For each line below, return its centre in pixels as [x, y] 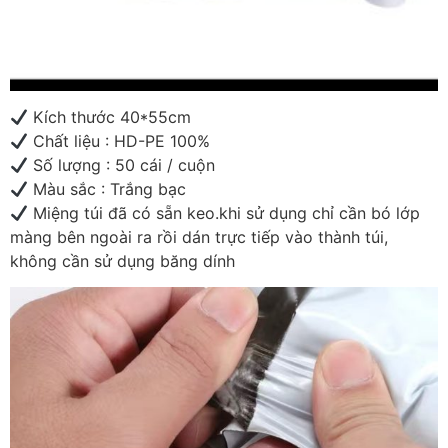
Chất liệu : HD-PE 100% [119, 141]
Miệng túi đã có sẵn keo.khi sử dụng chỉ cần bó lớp [224, 213]
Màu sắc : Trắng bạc [107, 189]
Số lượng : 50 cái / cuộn [122, 165]
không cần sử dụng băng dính [122, 261]
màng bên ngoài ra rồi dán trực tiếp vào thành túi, [199, 237]
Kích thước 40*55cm [110, 117]
